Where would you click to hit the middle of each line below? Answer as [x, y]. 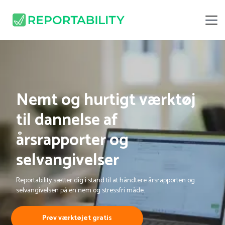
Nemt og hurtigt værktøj [105, 100]
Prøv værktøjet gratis [77, 218]
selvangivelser [67, 161]
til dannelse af [67, 121]
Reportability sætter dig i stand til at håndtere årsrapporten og [105, 181]
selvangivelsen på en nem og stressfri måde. [80, 191]
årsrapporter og [72, 141]
